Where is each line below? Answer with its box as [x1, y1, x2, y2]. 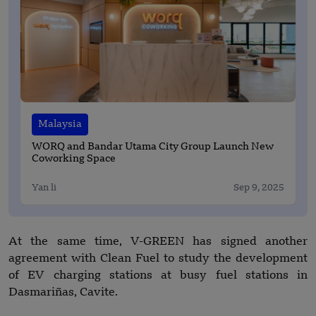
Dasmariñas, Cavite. [8, 286, 118, 298]
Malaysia [38, 119, 82, 129]
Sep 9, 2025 [233, 183, 284, 193]
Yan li [32, 183, 56, 193]
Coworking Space [32, 153, 116, 164]
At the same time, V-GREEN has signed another [8, 236, 308, 248]
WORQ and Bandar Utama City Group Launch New [32, 141, 274, 152]
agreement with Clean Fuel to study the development [8, 253, 308, 265]
